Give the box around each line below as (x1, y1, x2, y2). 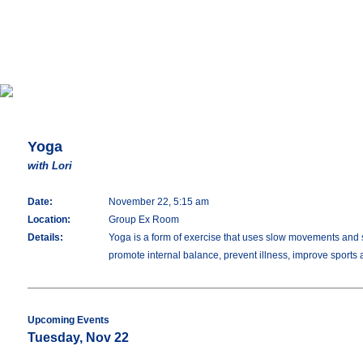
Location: (28, 214, 70, 225)
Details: (28, 232, 63, 243)
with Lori (28, 160, 72, 172)
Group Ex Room (109, 214, 179, 225)
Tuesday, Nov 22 (28, 331, 129, 344)
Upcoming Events (28, 314, 109, 326)
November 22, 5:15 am (109, 196, 209, 207)
